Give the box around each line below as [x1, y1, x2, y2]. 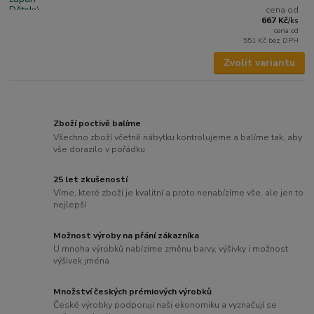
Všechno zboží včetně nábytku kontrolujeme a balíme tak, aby [53, 131, 303, 143]
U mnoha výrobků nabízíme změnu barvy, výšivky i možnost [53, 243, 289, 255]
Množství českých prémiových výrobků [53, 285, 212, 297]
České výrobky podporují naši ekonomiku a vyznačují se [53, 299, 278, 311]
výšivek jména [53, 255, 110, 267]
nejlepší [53, 199, 87, 211]
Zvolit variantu [223, 55, 295, 69]
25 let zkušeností [53, 173, 128, 185]
